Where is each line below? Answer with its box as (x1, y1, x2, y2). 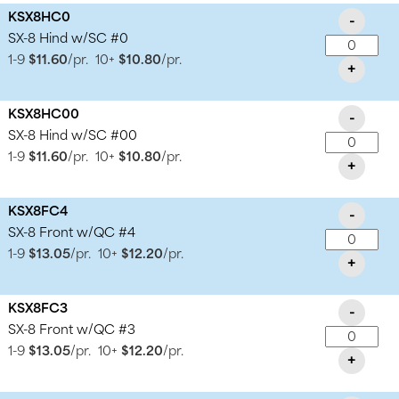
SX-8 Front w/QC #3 (8, 323, 136, 338)
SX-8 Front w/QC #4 (8, 226, 136, 240)
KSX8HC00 (8, 108, 80, 122)
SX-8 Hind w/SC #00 (8, 129, 138, 143)
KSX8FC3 (8, 302, 69, 316)
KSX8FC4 (8, 205, 69, 219)
